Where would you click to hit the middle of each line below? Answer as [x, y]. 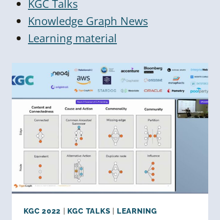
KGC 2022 [42, 211]
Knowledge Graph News [88, 20]
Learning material [72, 38]
